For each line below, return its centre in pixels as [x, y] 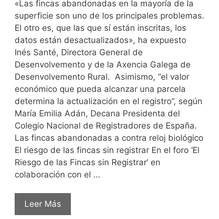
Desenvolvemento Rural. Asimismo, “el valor [102, 77]
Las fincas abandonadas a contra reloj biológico [109, 138]
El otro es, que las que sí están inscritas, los [100, 28]
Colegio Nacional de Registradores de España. [107, 125]
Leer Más [43, 204]
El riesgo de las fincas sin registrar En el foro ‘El [107, 150]
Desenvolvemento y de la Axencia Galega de [104, 64]
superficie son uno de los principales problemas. [109, 15]
